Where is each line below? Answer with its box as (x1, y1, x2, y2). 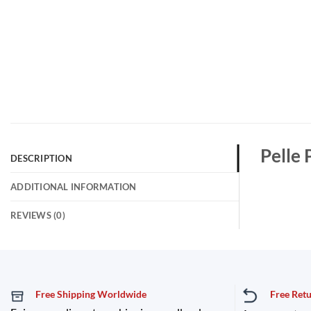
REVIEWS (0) (10, 210, 65, 221)
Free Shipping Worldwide (35, 288, 146, 301)
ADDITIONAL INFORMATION (10, 181, 137, 193)
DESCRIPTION (10, 153, 72, 165)
